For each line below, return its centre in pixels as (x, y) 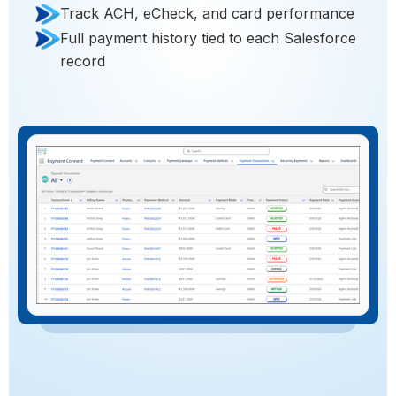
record (83, 61)
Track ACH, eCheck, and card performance (207, 14)
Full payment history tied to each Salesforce (208, 38)
